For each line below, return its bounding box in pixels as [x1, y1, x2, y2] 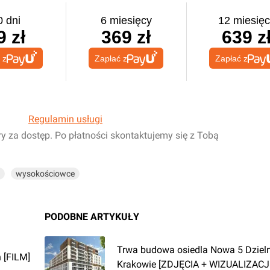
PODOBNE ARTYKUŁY [45, 211, 139, 222]
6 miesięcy [100, 14, 152, 27]
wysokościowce [16, 169, 75, 178]
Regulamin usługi [28, 113, 102, 125]
